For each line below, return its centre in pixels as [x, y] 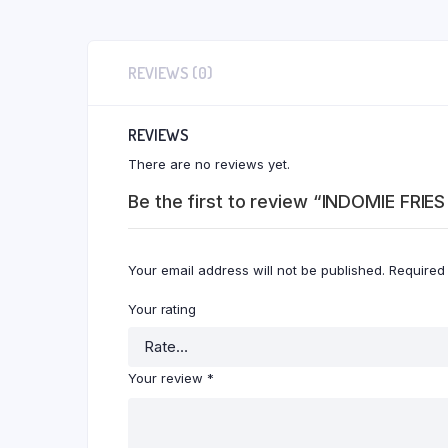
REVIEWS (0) [170, 72]
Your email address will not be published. [256, 269]
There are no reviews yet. [209, 163]
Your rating [162, 308]
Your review [167, 377]
